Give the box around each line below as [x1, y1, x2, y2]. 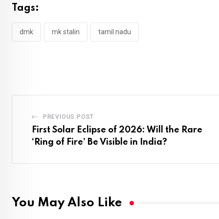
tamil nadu [98, 28, 131, 36]
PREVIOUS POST [43, 113, 94, 120]
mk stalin [52, 28, 80, 36]
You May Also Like [12, 197, 122, 209]
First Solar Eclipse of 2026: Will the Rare [32, 125, 202, 134]
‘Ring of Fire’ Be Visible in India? [32, 137, 167, 147]
